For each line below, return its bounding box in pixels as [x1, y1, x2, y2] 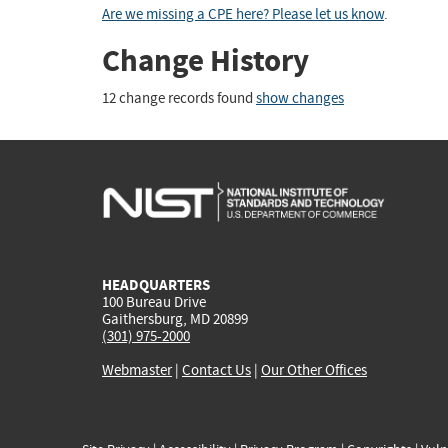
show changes [256, 88, 344, 108]
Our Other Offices [261, 359, 367, 380]
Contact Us [182, 359, 251, 380]
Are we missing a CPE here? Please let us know [102, 5, 384, 25]
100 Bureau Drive [102, 291, 206, 312]
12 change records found [102, 88, 256, 108]
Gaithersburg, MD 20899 [102, 308, 248, 329]
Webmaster [102, 359, 172, 380]
